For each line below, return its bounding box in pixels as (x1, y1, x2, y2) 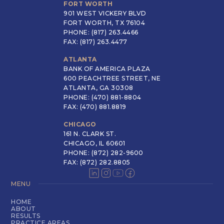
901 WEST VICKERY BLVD (63, 9, 146, 17)
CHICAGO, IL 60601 (63, 139, 125, 147)
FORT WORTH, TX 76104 (63, 19, 145, 27)
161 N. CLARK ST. (63, 130, 116, 138)
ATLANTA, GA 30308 (63, 84, 133, 92)
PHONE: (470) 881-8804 (63, 93, 141, 101)
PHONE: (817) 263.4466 (63, 28, 138, 36)
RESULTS (11, 212, 40, 220)
